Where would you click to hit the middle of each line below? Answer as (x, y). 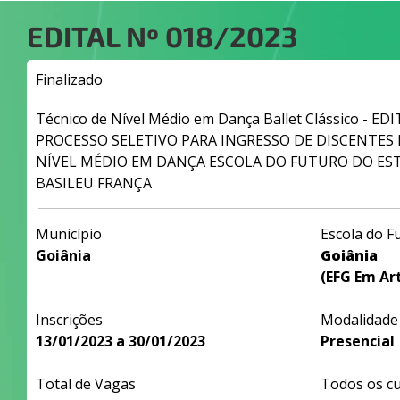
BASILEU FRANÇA (94, 183)
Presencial (357, 341)
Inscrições (69, 320)
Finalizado (69, 79)
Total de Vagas (86, 384)
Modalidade (359, 320)
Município (69, 234)
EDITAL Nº (96, 36)
